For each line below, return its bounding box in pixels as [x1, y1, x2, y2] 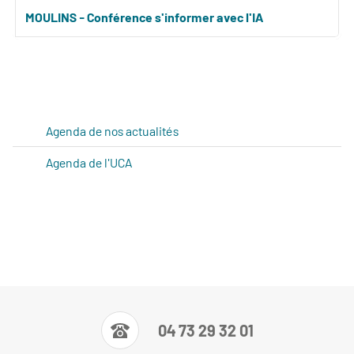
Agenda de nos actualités [46, 123, 179, 138]
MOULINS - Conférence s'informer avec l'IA [25, 9, 264, 24]
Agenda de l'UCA [46, 155, 132, 170]
